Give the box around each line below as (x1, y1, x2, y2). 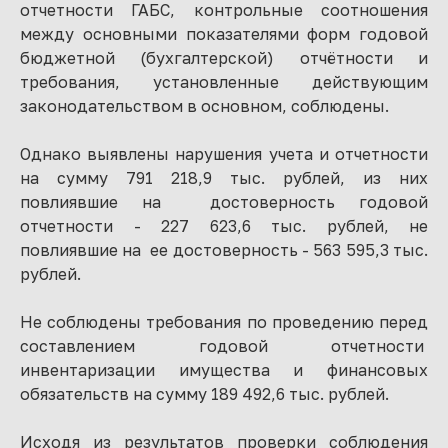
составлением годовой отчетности (20, 335, 428, 356)
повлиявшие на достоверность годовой (20, 191, 428, 212)
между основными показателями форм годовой (20, 23, 428, 44)
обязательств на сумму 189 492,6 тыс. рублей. (20, 383, 389, 404)
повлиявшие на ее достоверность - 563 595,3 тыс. (20, 239, 428, 260)
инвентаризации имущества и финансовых (20, 359, 428, 380)
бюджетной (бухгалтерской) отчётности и (20, 47, 428, 68)
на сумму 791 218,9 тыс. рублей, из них (20, 167, 428, 188)
